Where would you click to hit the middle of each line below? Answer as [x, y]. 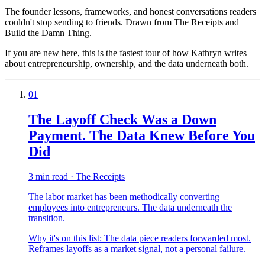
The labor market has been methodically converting [124, 196]
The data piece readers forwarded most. [177, 238]
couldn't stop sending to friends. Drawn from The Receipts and [122, 22]
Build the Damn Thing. [48, 33]
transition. [47, 218]
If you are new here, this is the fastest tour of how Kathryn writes [126, 53]
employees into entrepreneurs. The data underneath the [130, 207]
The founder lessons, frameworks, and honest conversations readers [130, 11]
